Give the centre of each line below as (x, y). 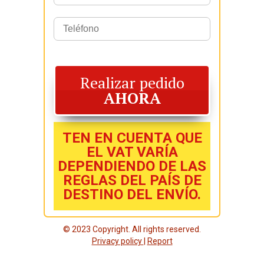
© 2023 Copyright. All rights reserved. (132, 229)
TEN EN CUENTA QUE (132, 138)
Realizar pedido (132, 82)
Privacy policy (118, 241)
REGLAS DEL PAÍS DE (132, 180)
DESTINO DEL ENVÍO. (132, 194)
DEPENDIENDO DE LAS (132, 166)
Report (160, 241)
